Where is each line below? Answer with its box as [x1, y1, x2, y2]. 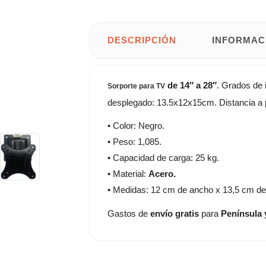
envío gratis [150, 208, 199, 218]
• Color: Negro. [107, 121, 164, 131]
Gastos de [107, 208, 150, 218]
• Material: [107, 169, 148, 179]
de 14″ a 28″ [167, 80, 217, 90]
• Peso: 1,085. [107, 137, 161, 147]
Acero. [148, 169, 176, 179]
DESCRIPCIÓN [107, 34, 176, 45]
